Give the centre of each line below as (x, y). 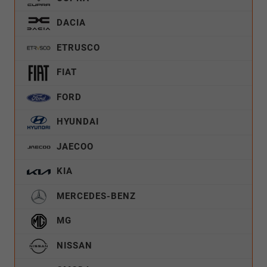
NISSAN (73, 245)
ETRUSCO (77, 47)
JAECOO (74, 146)
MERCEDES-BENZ (95, 196)
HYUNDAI (76, 122)
